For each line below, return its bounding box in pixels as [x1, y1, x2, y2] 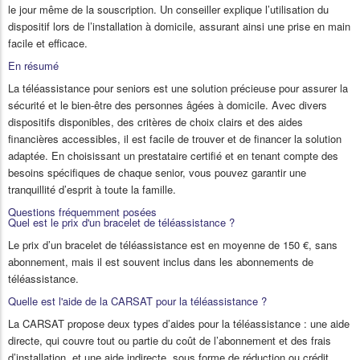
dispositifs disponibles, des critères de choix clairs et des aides [8, 114, 303, 130]
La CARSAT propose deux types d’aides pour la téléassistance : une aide [8, 316, 350, 332]
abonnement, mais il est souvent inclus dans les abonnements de [8, 254, 313, 270]
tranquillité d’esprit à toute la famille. [8, 182, 176, 198]
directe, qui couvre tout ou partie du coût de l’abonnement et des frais [8, 333, 331, 349]
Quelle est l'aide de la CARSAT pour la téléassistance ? [8, 293, 267, 309]
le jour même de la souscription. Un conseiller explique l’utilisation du [8, 2, 329, 18]
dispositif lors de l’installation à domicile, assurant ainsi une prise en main [8, 18, 350, 35]
